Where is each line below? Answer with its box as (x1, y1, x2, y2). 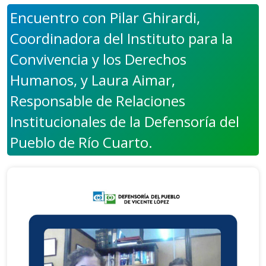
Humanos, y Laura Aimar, (10, 70, 175, 90)
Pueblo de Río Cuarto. (10, 132, 153, 152)
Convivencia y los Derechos (10, 49, 186, 69)
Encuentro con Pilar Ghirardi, (10, 8, 200, 27)
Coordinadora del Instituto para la (10, 28, 233, 48)
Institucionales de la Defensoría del (10, 112, 239, 131)
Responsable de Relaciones (10, 91, 185, 110)
